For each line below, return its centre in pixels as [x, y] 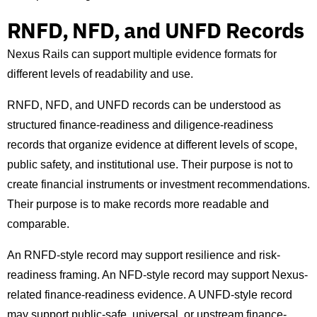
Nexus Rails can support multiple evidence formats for [142, 54]
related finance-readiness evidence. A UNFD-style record [150, 295]
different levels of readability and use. [100, 74]
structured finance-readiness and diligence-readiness [140, 125]
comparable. [38, 224]
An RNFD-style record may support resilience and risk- [144, 255]
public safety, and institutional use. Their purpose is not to [150, 165]
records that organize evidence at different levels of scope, [152, 145]
